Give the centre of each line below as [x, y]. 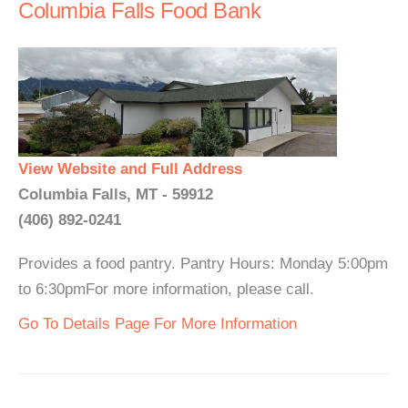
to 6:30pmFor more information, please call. [166, 289]
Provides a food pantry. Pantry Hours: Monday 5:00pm [203, 264]
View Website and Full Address [130, 169]
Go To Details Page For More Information [158, 324]
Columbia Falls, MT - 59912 [116, 194]
